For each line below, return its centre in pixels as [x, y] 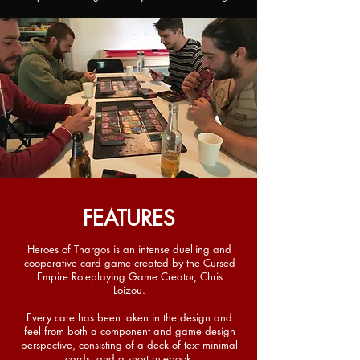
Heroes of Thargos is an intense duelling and [129, 249]
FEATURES [129, 219]
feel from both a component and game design [129, 331]
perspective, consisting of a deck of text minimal [129, 345]
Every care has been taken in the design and [129, 317]
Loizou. [129, 290]
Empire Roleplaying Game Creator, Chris [129, 276]
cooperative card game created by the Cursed [129, 263]
